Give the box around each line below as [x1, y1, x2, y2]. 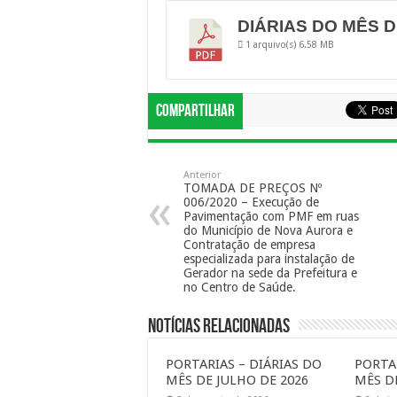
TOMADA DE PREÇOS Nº [183, 181, 322, 195]
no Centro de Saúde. [183, 280, 296, 294]
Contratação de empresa [183, 237, 315, 252]
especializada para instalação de [183, 252, 354, 266]
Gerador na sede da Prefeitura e [183, 266, 357, 280]
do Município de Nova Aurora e [183, 223, 353, 237]
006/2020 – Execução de [183, 195, 319, 209]
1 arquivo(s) [243, 39, 299, 50]
